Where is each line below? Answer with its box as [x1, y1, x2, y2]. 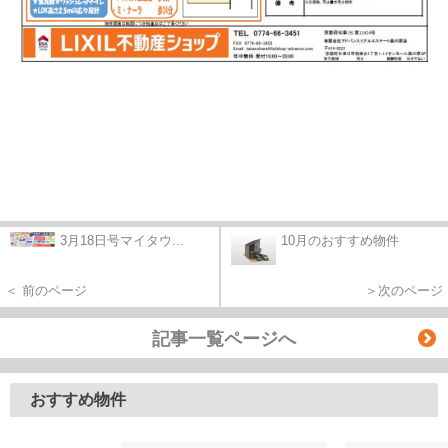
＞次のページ [365, 283, 443, 299]
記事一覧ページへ [152, 329, 296, 350]
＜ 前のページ [5, 283, 87, 299]
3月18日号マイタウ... [60, 233, 184, 249]
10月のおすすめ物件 [281, 233, 399, 249]
